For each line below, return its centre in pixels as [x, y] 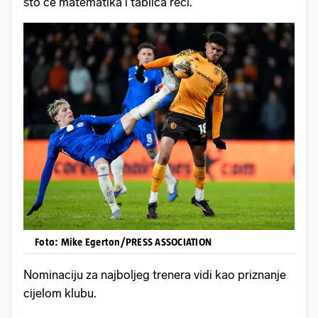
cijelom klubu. [60, 293]
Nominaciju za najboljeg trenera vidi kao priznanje [155, 274]
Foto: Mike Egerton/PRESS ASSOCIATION [123, 241]
